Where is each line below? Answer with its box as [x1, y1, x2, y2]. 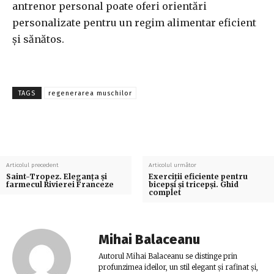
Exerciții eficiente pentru [148, 172, 248, 182]
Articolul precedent [6, 161, 59, 169]
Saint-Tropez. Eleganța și [6, 172, 107, 182]
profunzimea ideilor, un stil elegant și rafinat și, [98, 262, 258, 272]
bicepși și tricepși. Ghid [148, 180, 239, 190]
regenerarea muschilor [48, 89, 132, 98]
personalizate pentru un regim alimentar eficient [12, 17, 256, 29]
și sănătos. [12, 33, 64, 46]
